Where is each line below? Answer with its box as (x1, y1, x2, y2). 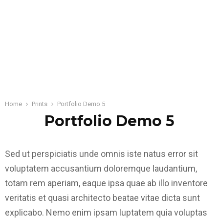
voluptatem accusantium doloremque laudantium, (5, 163, 197, 174)
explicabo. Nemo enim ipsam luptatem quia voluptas (5, 207, 207, 218)
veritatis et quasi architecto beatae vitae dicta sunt (5, 193, 200, 203)
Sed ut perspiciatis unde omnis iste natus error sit (5, 149, 198, 159)
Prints (32, 100, 47, 108)
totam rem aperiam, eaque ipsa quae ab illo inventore (5, 178, 208, 188)
